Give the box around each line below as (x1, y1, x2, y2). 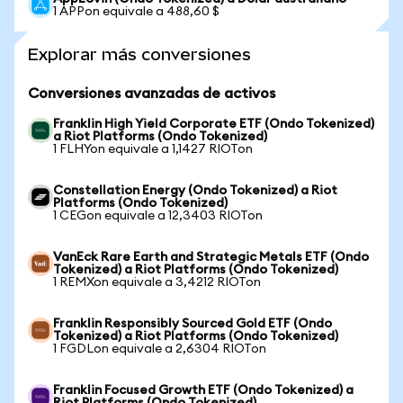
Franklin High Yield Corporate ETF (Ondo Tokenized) (53, 118, 374, 130)
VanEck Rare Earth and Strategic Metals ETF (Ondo (53, 251, 369, 264)
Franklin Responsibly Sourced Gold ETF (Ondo (53, 318, 332, 330)
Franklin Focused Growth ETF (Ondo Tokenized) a (53, 384, 354, 397)
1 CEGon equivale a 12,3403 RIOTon (53, 210, 263, 222)
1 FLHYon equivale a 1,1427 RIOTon (53, 143, 253, 156)
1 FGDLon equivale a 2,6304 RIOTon (53, 343, 266, 355)
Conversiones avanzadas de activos (28, 86, 275, 101)
